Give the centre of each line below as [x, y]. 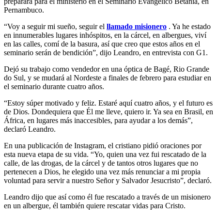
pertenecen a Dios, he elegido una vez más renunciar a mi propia [102, 171]
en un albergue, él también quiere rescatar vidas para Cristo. [95, 205]
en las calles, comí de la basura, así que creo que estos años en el [102, 44]
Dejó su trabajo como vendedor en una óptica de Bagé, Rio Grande [107, 69]
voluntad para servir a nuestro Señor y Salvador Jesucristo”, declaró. [108, 180]
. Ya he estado [189, 26]
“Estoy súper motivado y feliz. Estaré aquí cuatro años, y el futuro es [108, 103]
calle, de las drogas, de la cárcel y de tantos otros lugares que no [101, 163]
